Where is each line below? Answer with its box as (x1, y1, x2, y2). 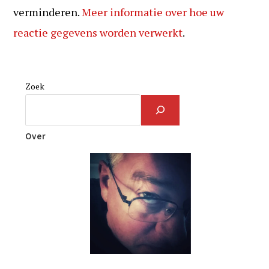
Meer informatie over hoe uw (82, 4, 225, 19)
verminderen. (13, 4, 82, 19)
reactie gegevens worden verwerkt (13, 25, 183, 40)
